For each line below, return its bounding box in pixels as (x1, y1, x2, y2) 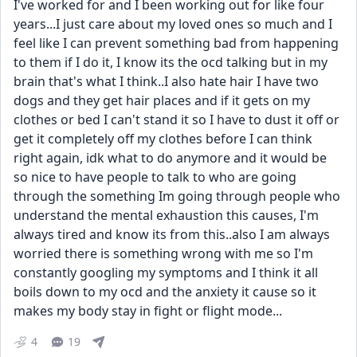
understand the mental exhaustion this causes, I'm (14, 206, 319, 224)
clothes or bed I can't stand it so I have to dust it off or (14, 111, 339, 128)
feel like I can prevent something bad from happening (14, 34, 339, 52)
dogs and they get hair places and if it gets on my (14, 92, 310, 109)
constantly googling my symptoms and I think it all (14, 264, 318, 281)
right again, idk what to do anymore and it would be (14, 149, 327, 167)
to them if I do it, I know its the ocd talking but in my (14, 53, 328, 71)
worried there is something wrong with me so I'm (14, 245, 313, 262)
